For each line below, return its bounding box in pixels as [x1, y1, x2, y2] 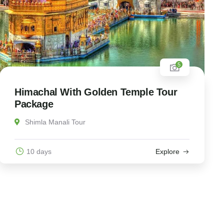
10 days [26, 147, 51, 156]
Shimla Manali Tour [24, 118, 85, 126]
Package [14, 98, 53, 110]
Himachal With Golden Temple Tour [14, 86, 177, 98]
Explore [155, 147, 179, 156]
